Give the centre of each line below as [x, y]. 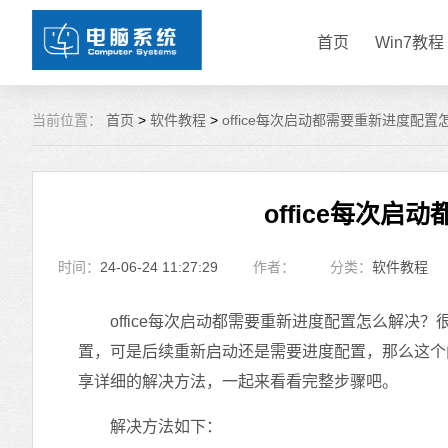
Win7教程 [409, 42]
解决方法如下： [150, 426]
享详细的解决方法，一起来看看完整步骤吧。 [238, 381]
